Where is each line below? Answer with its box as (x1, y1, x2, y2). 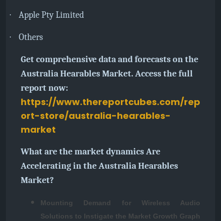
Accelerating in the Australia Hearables (21, 161, 178, 171)
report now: (21, 83, 68, 93)
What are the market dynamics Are (21, 147, 160, 157)
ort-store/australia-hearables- (21, 110, 171, 122)
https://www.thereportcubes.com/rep (21, 96, 200, 108)
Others (19, 32, 43, 42)
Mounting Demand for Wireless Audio (40, 199, 200, 207)
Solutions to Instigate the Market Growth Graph (40, 212, 200, 220)
